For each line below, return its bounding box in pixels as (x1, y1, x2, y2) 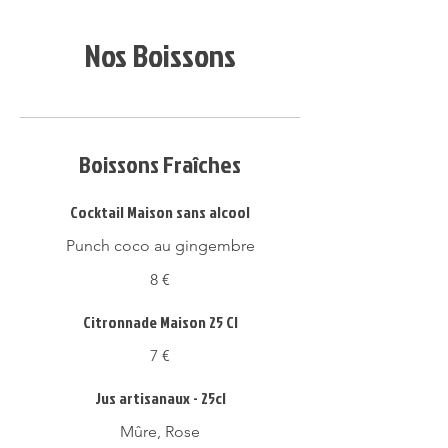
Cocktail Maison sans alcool (70, 201, 250, 223)
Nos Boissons (84, 32, 236, 77)
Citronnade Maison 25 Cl (82, 311, 238, 333)
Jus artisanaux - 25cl (94, 387, 226, 409)
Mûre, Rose (120, 422, 200, 441)
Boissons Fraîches (79, 147, 241, 181)
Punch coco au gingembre (65, 236, 255, 255)
